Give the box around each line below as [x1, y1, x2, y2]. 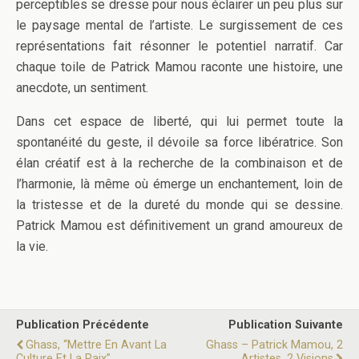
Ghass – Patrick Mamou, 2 [206, 337, 343, 352]
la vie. [16, 238, 48, 254]
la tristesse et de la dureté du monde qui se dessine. [16, 196, 343, 212]
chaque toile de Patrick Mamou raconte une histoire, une [16, 58, 343, 75]
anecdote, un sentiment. [16, 79, 148, 95]
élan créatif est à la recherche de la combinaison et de [16, 155, 343, 171]
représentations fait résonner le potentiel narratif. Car [16, 38, 343, 54]
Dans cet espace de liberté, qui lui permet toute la [16, 113, 343, 129]
